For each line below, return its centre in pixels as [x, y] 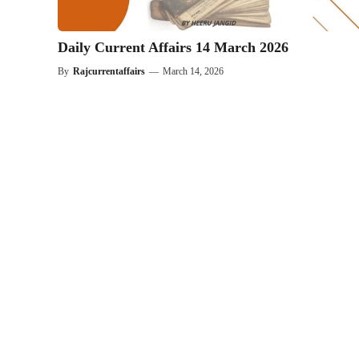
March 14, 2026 [193, 71]
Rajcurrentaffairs [109, 71]
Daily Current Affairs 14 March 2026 [173, 47]
